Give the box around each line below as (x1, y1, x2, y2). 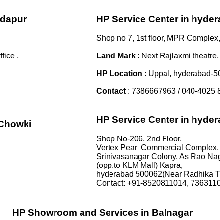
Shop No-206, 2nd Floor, (96, 134, 182, 143)
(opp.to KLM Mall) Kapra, (96, 161, 183, 169)
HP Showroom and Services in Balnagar (12, 207, 192, 218)
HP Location (96, 69, 144, 78)
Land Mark (96, 51, 136, 60)
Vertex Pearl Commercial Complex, (96, 143, 219, 152)
